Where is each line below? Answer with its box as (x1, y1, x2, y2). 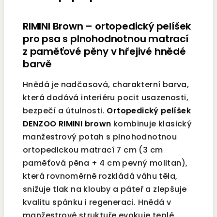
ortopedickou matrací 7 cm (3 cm (23, 144, 163, 156)
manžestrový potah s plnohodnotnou (23, 131, 177, 143)
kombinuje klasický (111, 118, 192, 130)
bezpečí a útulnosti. (23, 105, 107, 117)
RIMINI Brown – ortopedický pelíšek (23, 19, 191, 33)
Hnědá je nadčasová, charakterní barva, (23, 79, 189, 91)
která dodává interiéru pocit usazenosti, (23, 92, 188, 104)
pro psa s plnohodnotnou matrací (23, 32, 188, 46)
